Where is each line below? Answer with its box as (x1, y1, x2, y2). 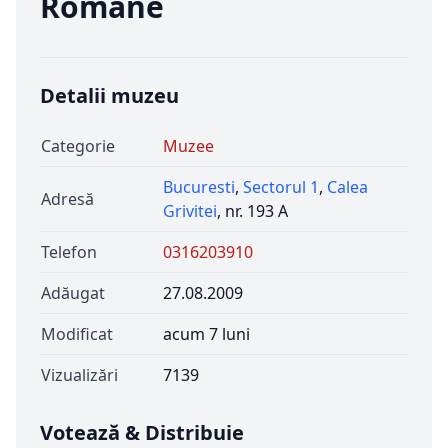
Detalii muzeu (40, 82, 179, 109)
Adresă (41, 188, 94, 210)
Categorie (41, 135, 115, 157)
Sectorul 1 (243, 176, 319, 198)
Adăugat (41, 282, 105, 304)
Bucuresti (163, 176, 235, 198)
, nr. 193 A (217, 200, 288, 222)
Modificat (41, 323, 113, 345)
